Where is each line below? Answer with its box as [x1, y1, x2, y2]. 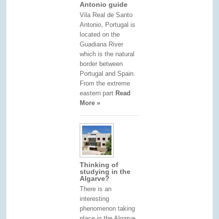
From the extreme [80, 79, 131, 87]
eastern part [80, 89, 116, 97]
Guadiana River [80, 40, 124, 48]
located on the [80, 30, 120, 38]
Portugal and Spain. [80, 69, 136, 77]
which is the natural [80, 50, 135, 58]
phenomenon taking [80, 204, 135, 212]
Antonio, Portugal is [80, 21, 136, 28]
